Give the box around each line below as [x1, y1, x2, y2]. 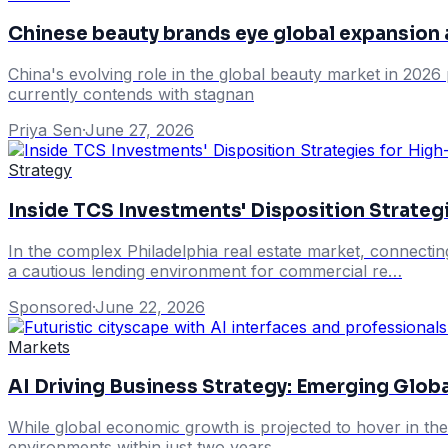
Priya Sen [8, 120, 82, 141]
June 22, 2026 [95, 296, 205, 317]
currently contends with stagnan [8, 84, 254, 105]
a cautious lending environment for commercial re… [8, 260, 402, 281]
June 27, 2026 [85, 120, 194, 141]
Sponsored [8, 296, 92, 317]
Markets [8, 336, 70, 357]
